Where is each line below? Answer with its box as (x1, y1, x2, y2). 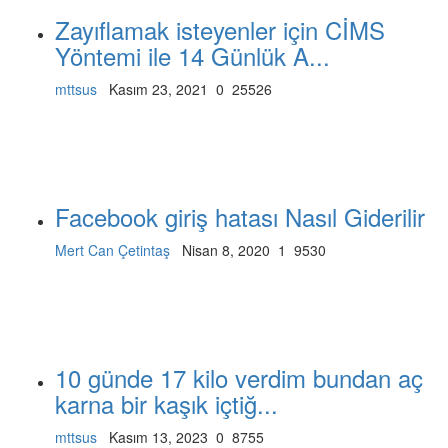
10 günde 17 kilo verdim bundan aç (55, 359, 423, 395)
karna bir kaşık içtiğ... (55, 385, 278, 421)
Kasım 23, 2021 (101, 78, 208, 99)
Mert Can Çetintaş (55, 239, 170, 260)
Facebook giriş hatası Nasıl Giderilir (55, 198, 425, 234)
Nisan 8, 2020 (174, 239, 270, 260)
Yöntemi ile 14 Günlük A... (55, 37, 330, 73)
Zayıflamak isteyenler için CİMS (55, 11, 385, 47)
